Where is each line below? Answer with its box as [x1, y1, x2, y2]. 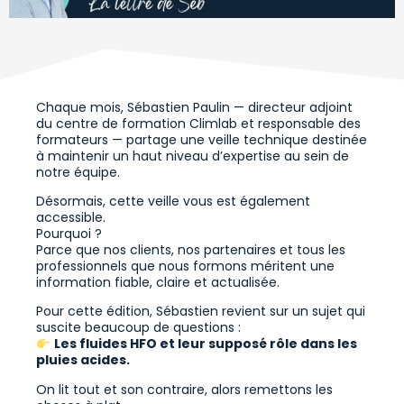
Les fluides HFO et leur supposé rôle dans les [53, 335, 357, 353]
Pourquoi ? [36, 225, 102, 243]
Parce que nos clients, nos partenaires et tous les [36, 241, 345, 260]
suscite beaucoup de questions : [36, 318, 241, 337]
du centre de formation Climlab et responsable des [36, 114, 361, 133]
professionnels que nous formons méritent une [36, 257, 335, 276]
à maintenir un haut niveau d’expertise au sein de [36, 146, 349, 165]
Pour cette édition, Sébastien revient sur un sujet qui [36, 302, 365, 321]
